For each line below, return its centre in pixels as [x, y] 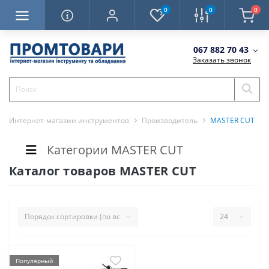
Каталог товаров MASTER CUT [103, 171]
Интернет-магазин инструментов [69, 120]
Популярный [34, 260]
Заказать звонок [222, 59]
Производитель [170, 120]
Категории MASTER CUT [115, 150]
